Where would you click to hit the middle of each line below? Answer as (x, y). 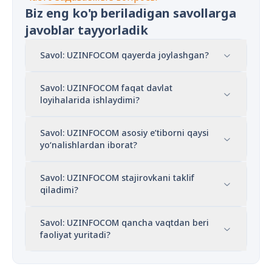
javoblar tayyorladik (87, 30)
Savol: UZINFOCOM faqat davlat (106, 88)
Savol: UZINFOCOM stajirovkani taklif (117, 178)
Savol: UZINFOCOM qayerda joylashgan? (124, 55)
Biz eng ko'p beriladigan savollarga (131, 13)
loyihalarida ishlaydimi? (90, 100)
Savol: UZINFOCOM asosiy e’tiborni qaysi (124, 133)
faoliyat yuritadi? (75, 235)
